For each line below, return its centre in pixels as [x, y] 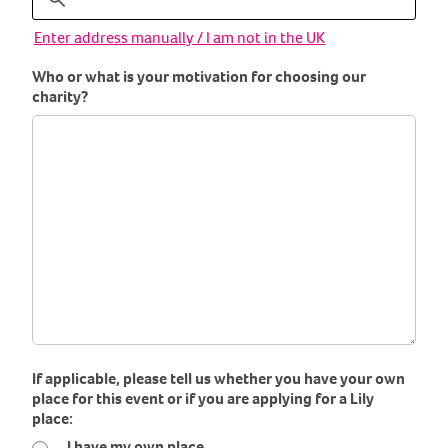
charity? [60, 97]
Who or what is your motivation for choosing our [199, 77]
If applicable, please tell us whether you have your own [218, 379]
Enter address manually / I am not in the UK [179, 38]
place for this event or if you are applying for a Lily [203, 399]
